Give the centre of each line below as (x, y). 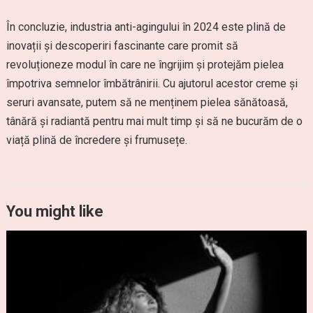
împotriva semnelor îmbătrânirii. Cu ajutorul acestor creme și (152, 83)
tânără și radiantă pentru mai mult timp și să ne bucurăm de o (154, 121)
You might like (54, 211)
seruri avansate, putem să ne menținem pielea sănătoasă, (147, 102)
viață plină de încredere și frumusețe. (96, 140)
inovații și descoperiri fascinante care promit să (122, 46)
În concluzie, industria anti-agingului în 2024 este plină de (146, 27)
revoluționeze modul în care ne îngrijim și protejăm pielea (145, 65)
